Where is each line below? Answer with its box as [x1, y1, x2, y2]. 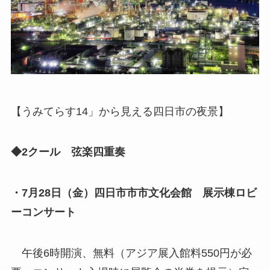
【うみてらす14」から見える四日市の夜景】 [10, 105, 229, 118]
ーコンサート [10, 206, 76, 219]
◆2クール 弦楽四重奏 [10, 146, 136, 159]
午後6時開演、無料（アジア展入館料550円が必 [21, 247, 252, 260]
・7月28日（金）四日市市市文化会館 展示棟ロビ [10, 187, 257, 199]
